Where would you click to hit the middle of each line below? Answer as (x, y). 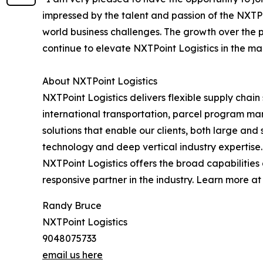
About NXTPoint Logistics (100, 81)
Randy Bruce (72, 206)
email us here (73, 255)
